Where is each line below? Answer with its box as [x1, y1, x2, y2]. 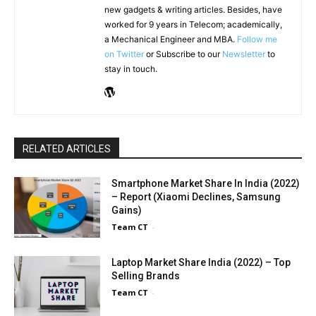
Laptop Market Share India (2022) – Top [111, 256, 291, 268]
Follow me [237, 33, 277, 44]
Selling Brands [111, 269, 181, 281]
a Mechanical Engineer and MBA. [104, 33, 237, 44]
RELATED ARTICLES [23, 142, 111, 154]
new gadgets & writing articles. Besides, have [104, 4, 282, 15]
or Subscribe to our [144, 48, 222, 59]
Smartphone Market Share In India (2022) [111, 177, 300, 189]
